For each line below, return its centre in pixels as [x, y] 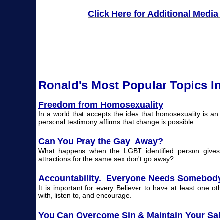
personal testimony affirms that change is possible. [117, 122]
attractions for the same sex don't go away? [106, 158]
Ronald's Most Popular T [107, 85]
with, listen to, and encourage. [85, 195]
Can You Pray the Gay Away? [101, 141]
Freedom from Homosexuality [101, 104]
